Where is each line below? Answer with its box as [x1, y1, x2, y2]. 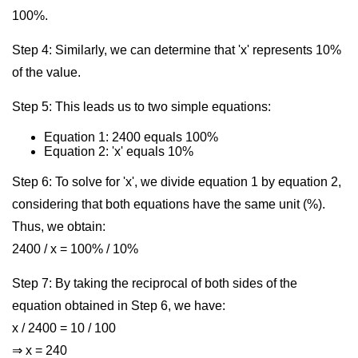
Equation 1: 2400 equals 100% [44, 130, 218, 144]
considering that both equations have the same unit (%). [12, 197, 325, 211]
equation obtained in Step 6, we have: [12, 299, 225, 312]
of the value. [12, 66, 81, 79]
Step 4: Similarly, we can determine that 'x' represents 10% [12, 43, 341, 57]
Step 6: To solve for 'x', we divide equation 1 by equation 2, [12, 175, 341, 189]
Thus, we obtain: [12, 220, 105, 233]
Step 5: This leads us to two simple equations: [12, 100, 271, 113]
